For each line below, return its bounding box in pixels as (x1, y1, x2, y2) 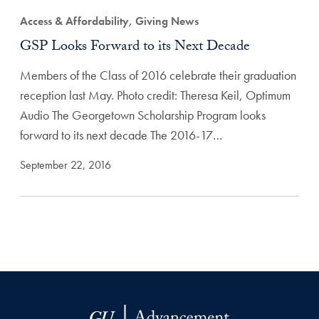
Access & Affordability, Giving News (20, 14, 199, 29)
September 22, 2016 (20, 157, 111, 173)
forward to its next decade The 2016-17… (20, 127, 222, 144)
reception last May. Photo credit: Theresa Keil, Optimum (20, 87, 291, 104)
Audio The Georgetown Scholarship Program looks (20, 107, 266, 124)
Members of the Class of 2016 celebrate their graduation (20, 67, 296, 84)
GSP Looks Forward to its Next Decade (20, 36, 250, 61)
